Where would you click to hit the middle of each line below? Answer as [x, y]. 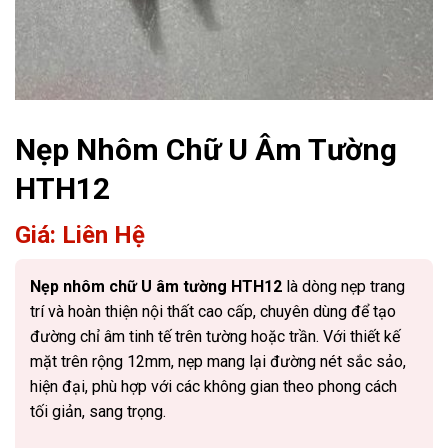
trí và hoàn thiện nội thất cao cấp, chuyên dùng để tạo [213, 311]
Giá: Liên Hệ [80, 235]
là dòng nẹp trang [343, 286]
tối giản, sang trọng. [98, 411]
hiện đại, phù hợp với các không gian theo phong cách [213, 386]
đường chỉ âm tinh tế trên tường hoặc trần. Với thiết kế [215, 336]
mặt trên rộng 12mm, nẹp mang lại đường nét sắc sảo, [218, 361]
